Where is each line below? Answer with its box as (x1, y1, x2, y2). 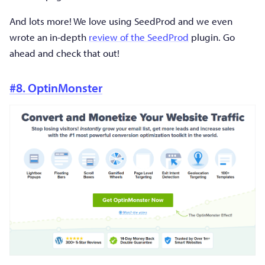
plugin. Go (189, 31, 235, 44)
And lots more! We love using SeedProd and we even (9, 15, 232, 28)
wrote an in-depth (9, 31, 89, 44)
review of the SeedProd (89, 31, 189, 44)
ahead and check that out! (9, 47, 119, 60)
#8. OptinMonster (9, 80, 102, 96)
